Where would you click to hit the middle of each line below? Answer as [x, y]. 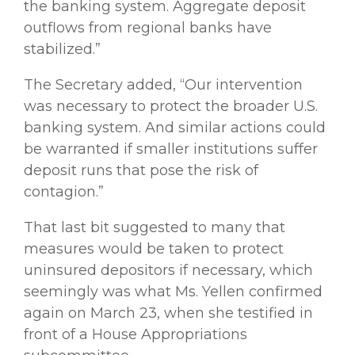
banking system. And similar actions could [175, 127]
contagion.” [64, 191]
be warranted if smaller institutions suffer [171, 149]
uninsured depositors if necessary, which [168, 270]
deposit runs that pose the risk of [141, 170]
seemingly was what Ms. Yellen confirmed [173, 291]
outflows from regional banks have [148, 27]
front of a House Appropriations [136, 334]
